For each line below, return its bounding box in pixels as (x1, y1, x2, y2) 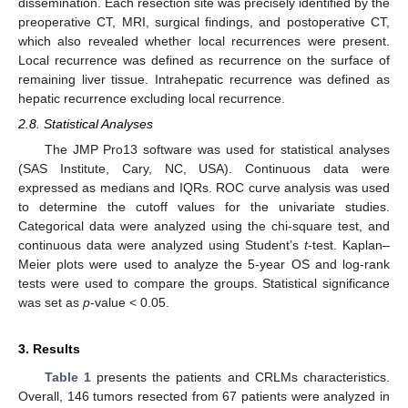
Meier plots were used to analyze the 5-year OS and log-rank (18, 256, 390, 271)
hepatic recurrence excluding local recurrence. (18, 90, 285, 106)
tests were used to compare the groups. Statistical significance (18, 275, 390, 291)
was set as (18, 294, 83, 310)
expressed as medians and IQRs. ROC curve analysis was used (18, 179, 390, 195)
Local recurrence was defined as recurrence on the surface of (18, 52, 390, 67)
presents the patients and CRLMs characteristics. (90, 369, 391, 384)
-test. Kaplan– (308, 237, 390, 252)
